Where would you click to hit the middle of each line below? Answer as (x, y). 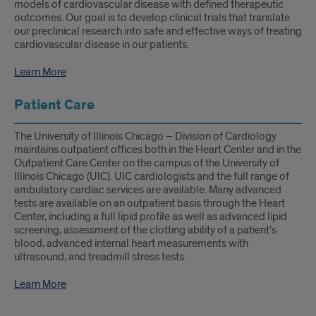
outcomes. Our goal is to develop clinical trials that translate (152, 18)
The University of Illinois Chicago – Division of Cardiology (145, 136)
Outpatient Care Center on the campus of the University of (147, 163)
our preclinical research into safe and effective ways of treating (158, 31)
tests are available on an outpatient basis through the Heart (150, 203)
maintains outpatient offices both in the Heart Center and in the (158, 150)
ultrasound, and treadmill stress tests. (100, 257)
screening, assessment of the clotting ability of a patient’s (145, 230)
